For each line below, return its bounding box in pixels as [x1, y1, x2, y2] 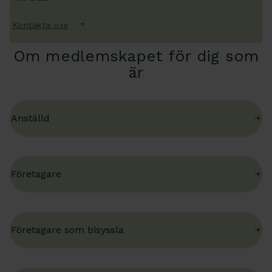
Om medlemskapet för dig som [13, 47, 259, 66]
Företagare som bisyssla [11, 224, 124, 236]
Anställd [11, 112, 50, 124]
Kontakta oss [12, 19, 69, 30]
